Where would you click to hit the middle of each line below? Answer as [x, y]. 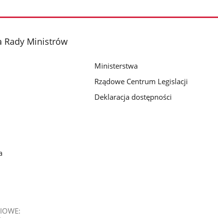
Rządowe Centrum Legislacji [141, 81]
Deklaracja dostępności [133, 97]
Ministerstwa [116, 65]
